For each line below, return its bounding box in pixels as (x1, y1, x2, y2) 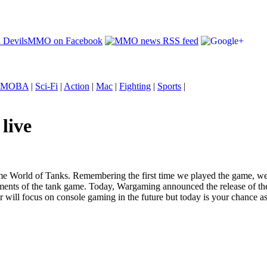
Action (64, 81, 89, 91)
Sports (157, 81, 181, 91)
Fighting (119, 81, 151, 91)
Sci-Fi (35, 81, 58, 91)
